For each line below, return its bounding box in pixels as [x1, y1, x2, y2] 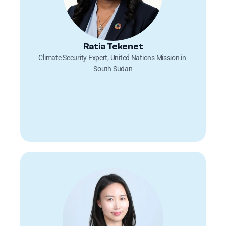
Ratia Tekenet [83, 41, 143, 51]
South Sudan [93, 65, 133, 73]
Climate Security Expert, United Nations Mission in [38, 53, 186, 62]
